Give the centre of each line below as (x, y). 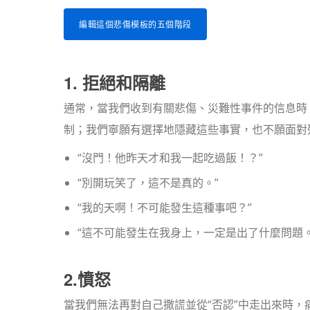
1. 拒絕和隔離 (115, 82)
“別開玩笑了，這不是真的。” (148, 183)
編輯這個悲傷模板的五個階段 (135, 25)
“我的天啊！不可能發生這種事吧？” (165, 208)
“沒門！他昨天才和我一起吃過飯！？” (170, 158)
